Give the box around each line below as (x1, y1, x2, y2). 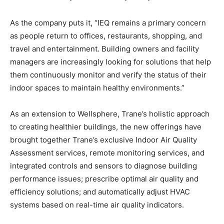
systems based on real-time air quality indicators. (10, 200, 184, 209)
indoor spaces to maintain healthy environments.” (10, 83, 184, 92)
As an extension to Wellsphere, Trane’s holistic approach (10, 109, 209, 118)
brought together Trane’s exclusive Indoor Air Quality (10, 135, 197, 144)
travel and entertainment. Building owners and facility (10, 44, 199, 53)
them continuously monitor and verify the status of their (10, 70, 206, 79)
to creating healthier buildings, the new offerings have (10, 122, 201, 131)
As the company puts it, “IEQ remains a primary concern (10, 18, 206, 27)
